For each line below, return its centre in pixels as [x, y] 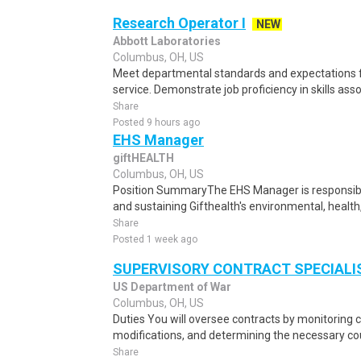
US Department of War [172, 287]
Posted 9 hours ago [156, 122]
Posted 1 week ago [155, 239]
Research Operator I [179, 23]
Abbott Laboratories [167, 41]
